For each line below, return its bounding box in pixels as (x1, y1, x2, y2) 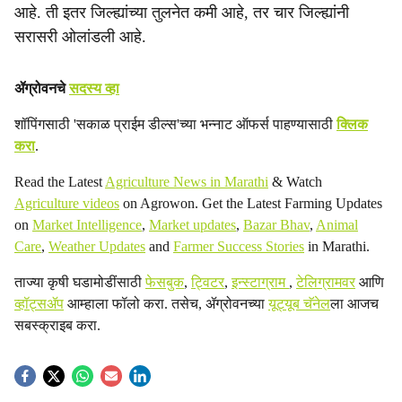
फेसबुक (145, 275, 184, 290)
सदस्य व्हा (69, 81, 119, 96)
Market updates (149, 217, 236, 232)
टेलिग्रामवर (296, 275, 355, 290)
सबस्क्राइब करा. (14, 318, 100, 333)
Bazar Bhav (243, 217, 310, 232)
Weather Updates (48, 239, 145, 254)
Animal (316, 217, 358, 232)
